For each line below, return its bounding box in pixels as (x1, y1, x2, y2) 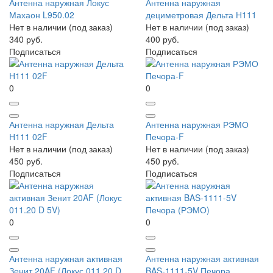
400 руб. (146, 33, 179, 46)
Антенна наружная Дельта (9, 118, 114, 131)
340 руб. (9, 33, 43, 46)
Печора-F (146, 130, 184, 143)
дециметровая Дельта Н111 (146, 9, 257, 21)
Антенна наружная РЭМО (146, 118, 249, 131)
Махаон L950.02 (9, 9, 74, 21)
